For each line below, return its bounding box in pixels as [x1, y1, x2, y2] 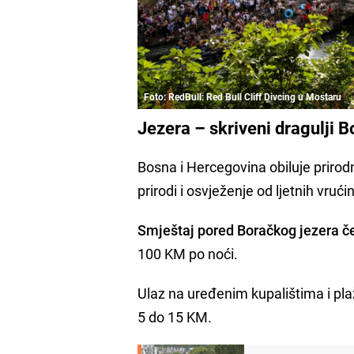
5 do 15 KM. [137, 307, 213, 327]
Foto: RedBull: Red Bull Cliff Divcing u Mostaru [144, 90, 342, 104]
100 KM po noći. [137, 244, 242, 264]
